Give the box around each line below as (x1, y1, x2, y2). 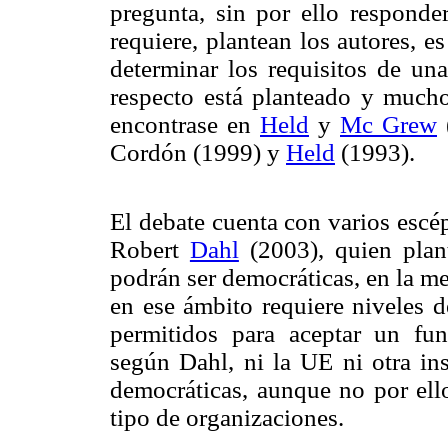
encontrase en (110, 110, 260, 138)
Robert (110, 235, 190, 263)
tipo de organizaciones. (110, 403, 344, 431)
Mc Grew (340, 110, 437, 138)
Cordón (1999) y (110, 138, 286, 166)
